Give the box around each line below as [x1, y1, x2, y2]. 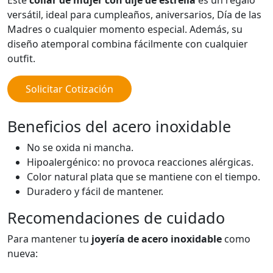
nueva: [7, 247, 38, 261]
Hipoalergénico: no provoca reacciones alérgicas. [27, 155, 253, 169]
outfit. [7, 52, 35, 66]
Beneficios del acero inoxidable [7, 116, 231, 137]
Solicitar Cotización [26, 82, 113, 96]
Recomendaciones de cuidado [7, 207, 225, 229]
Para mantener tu [7, 232, 91, 246]
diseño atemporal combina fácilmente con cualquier [7, 37, 248, 51]
